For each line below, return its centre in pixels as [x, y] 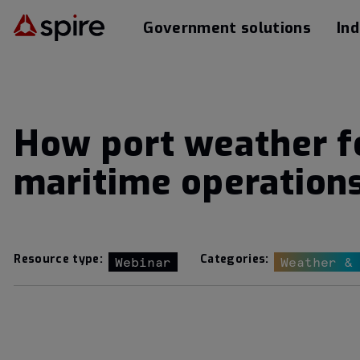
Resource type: [58, 259]
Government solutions [227, 28]
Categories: [234, 259]
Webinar [143, 263]
